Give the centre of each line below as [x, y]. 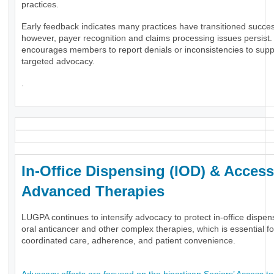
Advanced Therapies [95, 191]
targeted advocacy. [58, 61]
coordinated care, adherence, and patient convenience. [128, 241]
